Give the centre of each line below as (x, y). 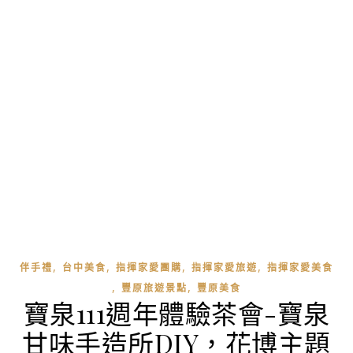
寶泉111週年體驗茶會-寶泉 (176, 313)
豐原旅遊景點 (154, 288)
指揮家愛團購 (149, 268)
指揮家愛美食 (300, 268)
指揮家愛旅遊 (225, 268)
